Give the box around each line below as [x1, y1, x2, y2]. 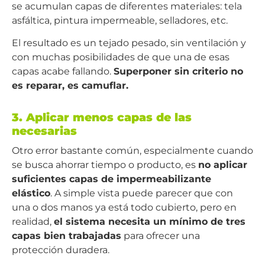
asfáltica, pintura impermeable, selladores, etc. [12, 15, 230, 27]
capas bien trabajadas [12, 230, 121, 242]
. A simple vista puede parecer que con [50, 188, 233, 199]
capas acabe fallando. [12, 66, 114, 77]
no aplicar [198, 159, 247, 171]
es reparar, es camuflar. [12, 80, 128, 92]
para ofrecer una [121, 230, 200, 242]
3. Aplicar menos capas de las [12, 110, 192, 125]
